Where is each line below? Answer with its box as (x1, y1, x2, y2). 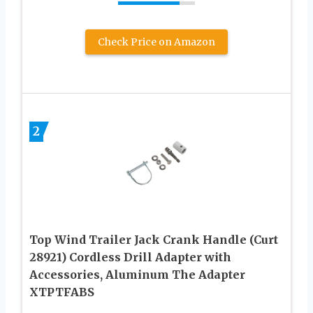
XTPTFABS (29, 284, 94, 299)
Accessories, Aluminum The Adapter (29, 267, 245, 282)
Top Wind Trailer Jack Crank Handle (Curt (29, 232, 278, 247)
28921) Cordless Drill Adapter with (29, 249, 231, 264)
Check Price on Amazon (98, 35, 215, 48)
